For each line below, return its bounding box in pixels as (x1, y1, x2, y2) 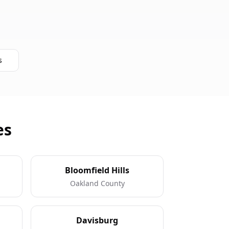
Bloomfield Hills (65, 165, 129, 176)
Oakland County (70, 178, 125, 188)
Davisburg (76, 215, 118, 226)
